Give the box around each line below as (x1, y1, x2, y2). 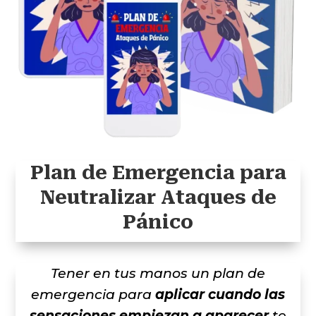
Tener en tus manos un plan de (51, 265, 265, 281)
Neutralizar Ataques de (39, 186, 276, 209)
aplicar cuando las (155, 286, 285, 303)
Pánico (123, 210, 193, 233)
